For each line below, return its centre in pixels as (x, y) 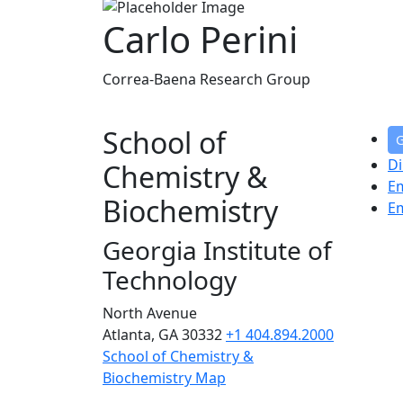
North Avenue (150, 313)
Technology (170, 279)
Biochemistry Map (164, 377)
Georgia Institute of (217, 250)
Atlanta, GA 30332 (164, 334)
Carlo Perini (200, 39)
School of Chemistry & (178, 356)
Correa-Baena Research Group (206, 79)
